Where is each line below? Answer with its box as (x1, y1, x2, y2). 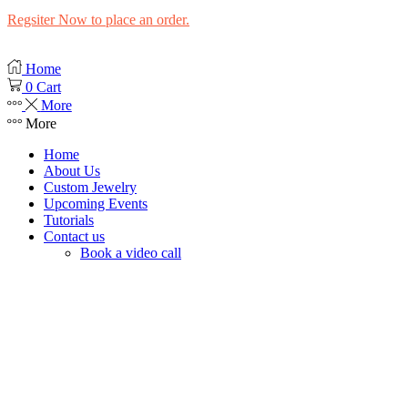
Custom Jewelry (44, 178, 137, 195)
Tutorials (44, 211, 94, 228)
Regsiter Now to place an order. (7, 11, 189, 27)
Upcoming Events (44, 195, 148, 211)
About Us (44, 162, 100, 178)
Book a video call (80, 244, 181, 260)
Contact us (44, 228, 105, 244)
